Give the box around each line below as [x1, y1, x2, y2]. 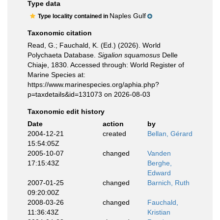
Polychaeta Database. [27, 51, 98, 59]
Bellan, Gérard [147, 130, 192, 137]
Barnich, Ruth [147, 179, 190, 187]
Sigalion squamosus [98, 51, 160, 59]
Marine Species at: [27, 71, 85, 79]
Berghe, [147, 159, 172, 167]
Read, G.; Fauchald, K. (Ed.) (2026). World [27, 41, 161, 49]
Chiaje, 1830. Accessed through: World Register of [27, 61, 184, 69]
